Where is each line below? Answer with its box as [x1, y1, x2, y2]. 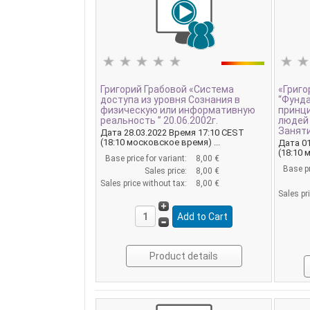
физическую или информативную [100, 104, 255, 116]
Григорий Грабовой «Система [100, 84, 234, 95]
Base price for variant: [104, 154, 189, 164]
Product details [149, 250, 219, 262]
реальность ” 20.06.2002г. [100, 115, 218, 127]
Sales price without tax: [100, 179, 189, 189]
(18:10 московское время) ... [100, 137, 220, 148]
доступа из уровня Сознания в [100, 94, 240, 106]
